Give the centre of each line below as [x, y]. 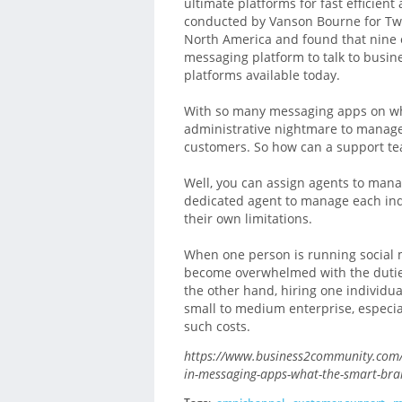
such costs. [217, 327]
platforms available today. [262, 75]
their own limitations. [248, 219]
